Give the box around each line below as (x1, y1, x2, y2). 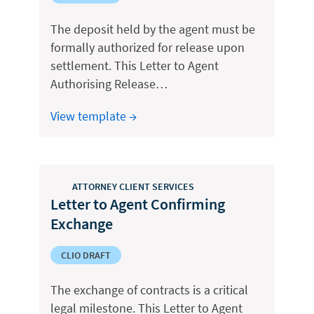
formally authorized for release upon (50, 39, 245, 55)
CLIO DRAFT (61, 249, 111, 261)
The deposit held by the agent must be (50, 21, 255, 37)
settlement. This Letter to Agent (50, 57, 219, 74)
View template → (50, 108, 137, 124)
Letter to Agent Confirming (50, 194, 225, 214)
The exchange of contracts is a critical (50, 282, 248, 298)
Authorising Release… (50, 76, 168, 92)
